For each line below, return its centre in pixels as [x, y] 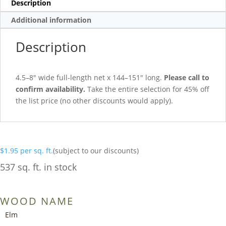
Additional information [51, 20]
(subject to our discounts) [96, 151]
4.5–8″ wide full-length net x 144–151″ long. [90, 78]
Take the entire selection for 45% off [147, 89]
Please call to [187, 78]
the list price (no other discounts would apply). [94, 101]
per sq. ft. [37, 151]
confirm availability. [50, 89]
